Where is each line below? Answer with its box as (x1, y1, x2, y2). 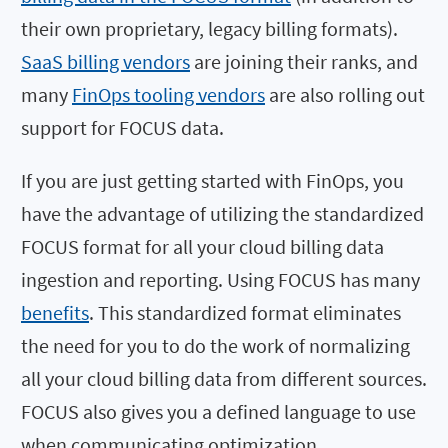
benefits (21, 299, 89, 325)
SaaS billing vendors (21, 48, 190, 74)
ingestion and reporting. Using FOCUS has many (21, 266, 420, 292)
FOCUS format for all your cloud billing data (21, 233, 384, 259)
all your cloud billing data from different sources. (21, 365, 427, 391)
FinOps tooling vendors (72, 81, 265, 107)
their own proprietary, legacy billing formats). (21, 15, 398, 41)
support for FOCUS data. (21, 114, 224, 140)
